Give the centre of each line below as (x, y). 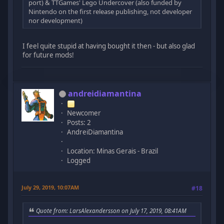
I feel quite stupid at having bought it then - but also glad (109, 46)
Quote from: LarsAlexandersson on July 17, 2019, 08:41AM (111, 210)
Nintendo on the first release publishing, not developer (110, 12)
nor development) (56, 21)
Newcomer (84, 113)
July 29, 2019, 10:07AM (50, 187)
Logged (79, 160)
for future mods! (48, 55)
